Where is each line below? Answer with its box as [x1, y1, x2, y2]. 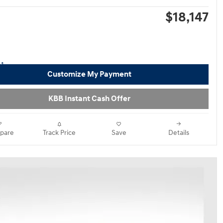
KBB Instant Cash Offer [48, 94, 130, 104]
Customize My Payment [47, 69, 131, 79]
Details [168, 129, 189, 137]
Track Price [43, 129, 76, 137]
